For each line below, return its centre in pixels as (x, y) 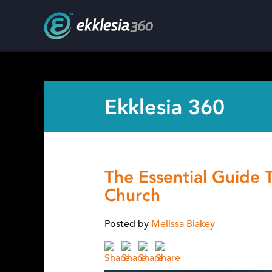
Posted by (127, 224)
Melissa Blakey (183, 224)
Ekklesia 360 (165, 107)
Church (132, 195)
